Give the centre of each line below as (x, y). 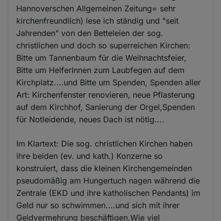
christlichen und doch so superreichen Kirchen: (104, 46)
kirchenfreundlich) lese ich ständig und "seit (98, 21)
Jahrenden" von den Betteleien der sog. (90, 33)
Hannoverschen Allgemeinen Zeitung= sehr (96, 9)
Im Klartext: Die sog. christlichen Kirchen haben (105, 144)
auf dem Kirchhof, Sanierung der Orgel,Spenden (106, 107)
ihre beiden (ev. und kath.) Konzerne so (90, 156)
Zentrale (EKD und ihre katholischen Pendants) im (109, 193)
